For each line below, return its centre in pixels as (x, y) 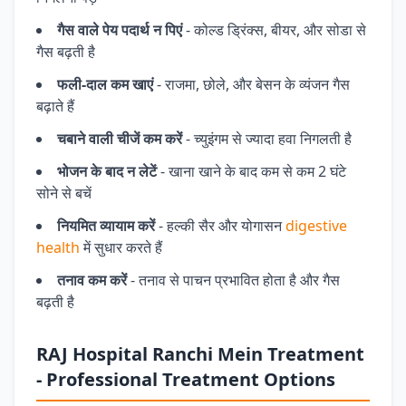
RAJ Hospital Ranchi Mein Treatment (200, 354)
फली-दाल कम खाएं (105, 84)
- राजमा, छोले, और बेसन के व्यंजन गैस (251, 84)
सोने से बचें (64, 193)
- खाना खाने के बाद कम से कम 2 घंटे (251, 171)
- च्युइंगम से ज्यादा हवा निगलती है (267, 139)
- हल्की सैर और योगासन (220, 226)
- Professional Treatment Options (186, 379)
